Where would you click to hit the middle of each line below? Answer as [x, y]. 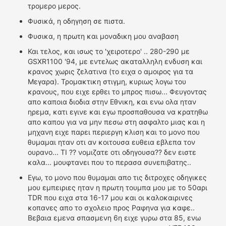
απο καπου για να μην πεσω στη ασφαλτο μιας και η [116, 122]
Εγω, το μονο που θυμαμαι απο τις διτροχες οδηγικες [117, 177]
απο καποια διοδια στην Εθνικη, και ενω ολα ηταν [112, 102]
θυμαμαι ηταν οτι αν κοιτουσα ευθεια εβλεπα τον [111, 142]
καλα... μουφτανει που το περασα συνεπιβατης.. [109, 162]
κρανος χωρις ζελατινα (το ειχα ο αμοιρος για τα [110, 71]
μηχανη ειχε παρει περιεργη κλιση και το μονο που [114, 132]
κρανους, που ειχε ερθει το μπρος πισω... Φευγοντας [117, 92]
